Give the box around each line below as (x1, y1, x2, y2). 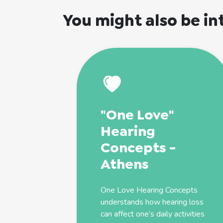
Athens (101, 154, 149, 173)
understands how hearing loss (101, 196, 204, 208)
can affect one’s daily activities (101, 208, 205, 220)
